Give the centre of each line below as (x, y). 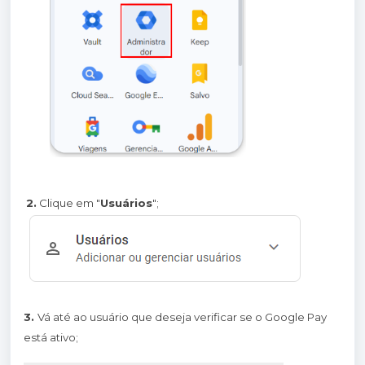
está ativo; (51, 337)
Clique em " (68, 203)
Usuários (126, 203)
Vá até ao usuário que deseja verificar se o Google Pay (182, 317)
